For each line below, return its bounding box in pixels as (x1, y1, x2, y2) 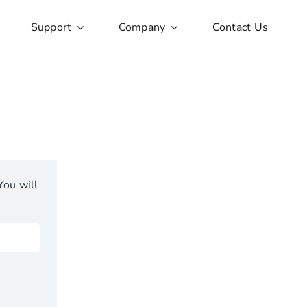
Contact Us (212, 19, 269, 35)
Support (30, 19, 72, 35)
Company (118, 19, 166, 35)
